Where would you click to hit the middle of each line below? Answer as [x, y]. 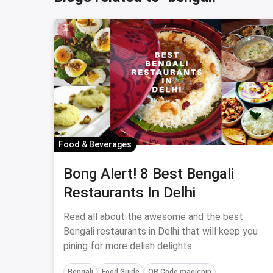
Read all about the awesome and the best [153, 217]
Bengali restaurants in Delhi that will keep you [161, 231]
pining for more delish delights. [129, 246]
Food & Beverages [95, 144]
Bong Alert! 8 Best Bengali [149, 174]
